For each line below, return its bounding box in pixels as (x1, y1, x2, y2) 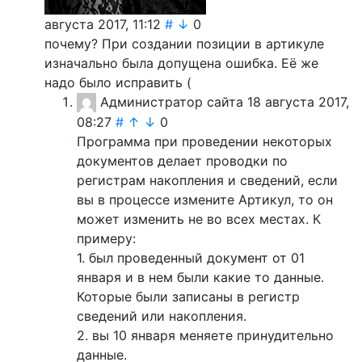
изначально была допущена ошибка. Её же (44, 54, 318, 71)
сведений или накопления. (77, 308, 246, 325)
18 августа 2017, (247, 93, 349, 110)
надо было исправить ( (44, 74, 192, 90)
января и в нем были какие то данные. (77, 269, 324, 286)
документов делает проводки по (77, 153, 288, 170)
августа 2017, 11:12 (44, 15, 161, 32)
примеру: (77, 230, 136, 247)
